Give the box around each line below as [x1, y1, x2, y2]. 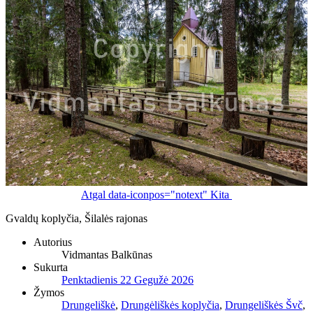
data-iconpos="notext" [108, 188, 208, 201]
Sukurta [34, 261, 68, 273]
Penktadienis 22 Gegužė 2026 [61, 273, 194, 286]
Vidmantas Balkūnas [61, 248, 152, 261]
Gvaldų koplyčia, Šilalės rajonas [6, 212, 147, 224]
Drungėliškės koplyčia [121, 298, 219, 311]
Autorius [34, 235, 72, 248]
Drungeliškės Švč [225, 298, 303, 311]
